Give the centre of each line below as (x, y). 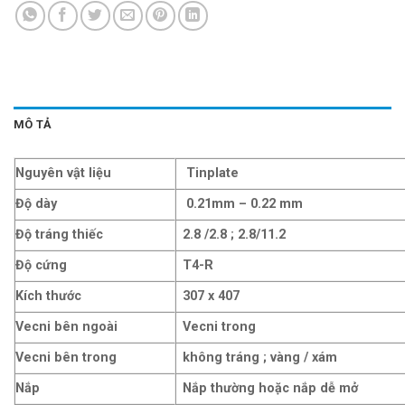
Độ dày (36, 203)
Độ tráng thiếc (59, 234)
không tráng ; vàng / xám (262, 357)
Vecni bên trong (66, 357)
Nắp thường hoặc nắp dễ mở (271, 388)
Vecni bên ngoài (66, 326)
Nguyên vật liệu (63, 173)
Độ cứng (41, 265)
